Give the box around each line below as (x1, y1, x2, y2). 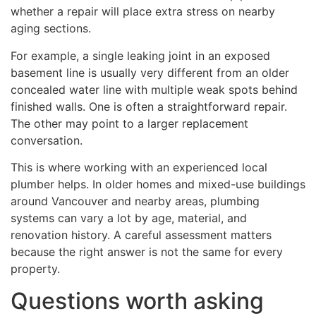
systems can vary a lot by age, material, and (11, 211, 247, 226)
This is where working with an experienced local (11, 160, 267, 175)
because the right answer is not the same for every (11, 245, 283, 260)
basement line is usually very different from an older (11, 65, 289, 80)
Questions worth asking (11, 286, 264, 315)
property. (11, 262, 60, 276)
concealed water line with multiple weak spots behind (11, 82, 298, 97)
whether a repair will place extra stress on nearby (11, 4, 275, 19)
